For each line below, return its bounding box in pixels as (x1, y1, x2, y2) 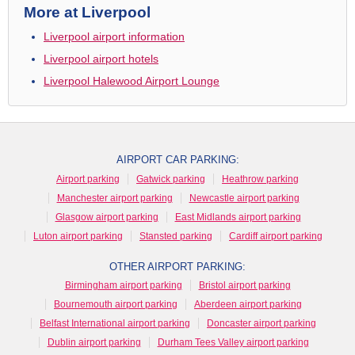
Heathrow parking (222, 173, 299, 185)
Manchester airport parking (56, 192, 173, 204)
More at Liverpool (24, 4, 151, 21)
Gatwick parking (136, 173, 205, 185)
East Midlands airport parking (174, 211, 301, 223)
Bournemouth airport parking (54, 299, 177, 310)
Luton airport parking (33, 230, 123, 242)
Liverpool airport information (44, 29, 185, 43)
